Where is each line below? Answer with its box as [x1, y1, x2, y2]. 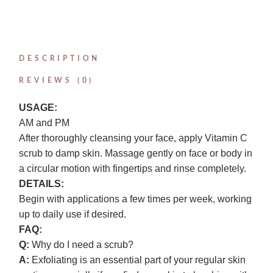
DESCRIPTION [19, 55, 101, 63]
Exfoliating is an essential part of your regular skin [29, 255, 246, 266]
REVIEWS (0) [19, 77, 94, 85]
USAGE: [19, 102, 58, 113]
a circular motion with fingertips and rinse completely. [19, 163, 247, 174]
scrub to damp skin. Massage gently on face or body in [19, 148, 253, 159]
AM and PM [19, 118, 70, 129]
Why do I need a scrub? [29, 239, 134, 250]
